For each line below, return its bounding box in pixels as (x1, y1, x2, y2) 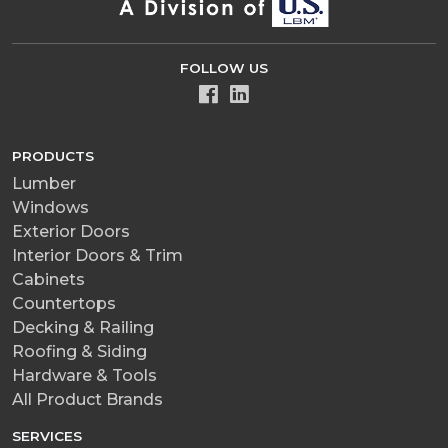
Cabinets (12, 269, 85, 289)
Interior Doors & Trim (12, 245, 183, 265)
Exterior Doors (12, 221, 130, 241)
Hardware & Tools (12, 365, 157, 385)
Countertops (12, 293, 116, 313)
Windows (12, 197, 89, 217)
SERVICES (12, 427, 82, 444)
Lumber (12, 173, 76, 193)
